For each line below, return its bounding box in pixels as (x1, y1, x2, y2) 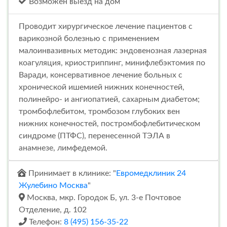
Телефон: (27, 217, 64, 226)
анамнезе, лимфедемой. (19, 143, 107, 152)
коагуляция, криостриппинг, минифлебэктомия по (19, 58, 205, 67)
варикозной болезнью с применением (19, 34, 159, 43)
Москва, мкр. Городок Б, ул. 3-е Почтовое (25, 193, 181, 202)
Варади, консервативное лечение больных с (19, 70, 182, 79)
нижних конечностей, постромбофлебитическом (19, 119, 200, 128)
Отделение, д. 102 (19, 205, 87, 214)
